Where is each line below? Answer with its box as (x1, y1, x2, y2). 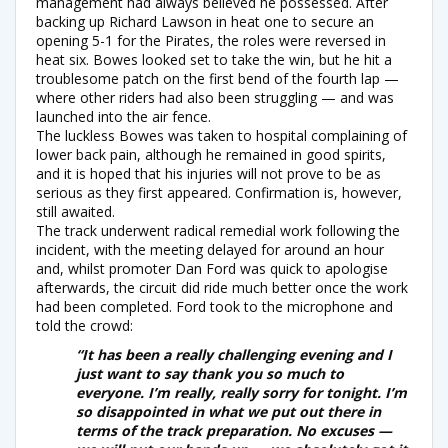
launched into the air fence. (36, 106, 211, 126)
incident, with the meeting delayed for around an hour (36, 239, 384, 259)
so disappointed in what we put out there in (76, 401, 381, 421)
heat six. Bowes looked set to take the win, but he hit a (36, 49, 392, 69)
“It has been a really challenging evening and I (76, 344, 392, 364)
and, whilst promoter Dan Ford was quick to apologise (36, 258, 388, 278)
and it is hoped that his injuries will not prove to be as (36, 163, 381, 183)
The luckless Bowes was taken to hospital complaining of (36, 125, 407, 145)
